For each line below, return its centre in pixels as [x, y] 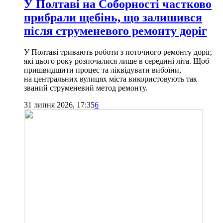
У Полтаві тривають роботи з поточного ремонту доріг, [118, 52]
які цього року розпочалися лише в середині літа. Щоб [116, 61]
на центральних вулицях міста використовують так [111, 79]
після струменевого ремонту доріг [115, 31]
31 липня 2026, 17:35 [59, 105]
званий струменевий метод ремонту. [86, 88]
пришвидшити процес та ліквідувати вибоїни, [103, 70]
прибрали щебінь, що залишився [113, 17]
